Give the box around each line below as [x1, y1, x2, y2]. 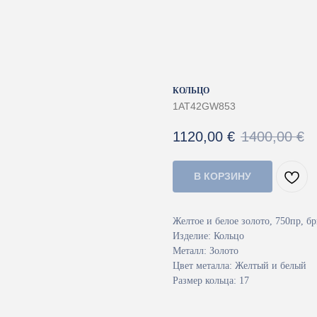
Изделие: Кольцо [173, 231, 244, 242]
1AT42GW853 [173, 100, 236, 112]
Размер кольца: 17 [173, 275, 249, 287]
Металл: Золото [173, 246, 238, 257]
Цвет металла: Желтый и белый [173, 260, 306, 272]
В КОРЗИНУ [194, 171, 251, 183]
